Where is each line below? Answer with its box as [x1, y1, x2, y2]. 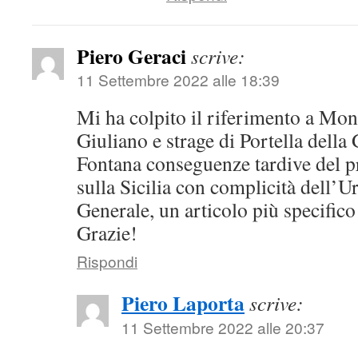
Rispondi [77, 249, 137, 272]
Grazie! [77, 218, 137, 246]
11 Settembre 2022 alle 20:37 [121, 316, 324, 338]
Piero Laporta [121, 287, 245, 318]
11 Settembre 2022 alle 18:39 [77, 68, 280, 90]
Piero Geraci [77, 40, 186, 71]
